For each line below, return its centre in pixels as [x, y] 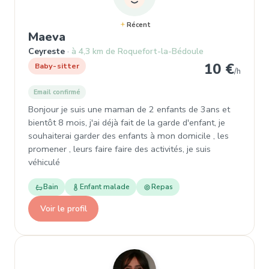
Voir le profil [63, 208]
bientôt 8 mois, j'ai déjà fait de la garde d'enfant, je [127, 122]
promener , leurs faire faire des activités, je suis [119, 149]
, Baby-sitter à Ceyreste [135, 36]
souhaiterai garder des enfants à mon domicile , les [128, 136]
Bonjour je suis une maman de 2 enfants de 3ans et [129, 109]
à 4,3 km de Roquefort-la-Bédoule [138, 51]
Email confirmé [57, 92]
